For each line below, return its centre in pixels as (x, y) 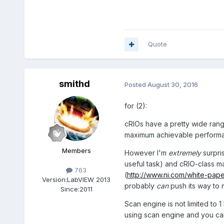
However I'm (146, 153)
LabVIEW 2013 (89, 180)
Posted (136, 84)
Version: (55, 180)
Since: (70, 189)
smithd (74, 84)
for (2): (135, 106)
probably (140, 186)
